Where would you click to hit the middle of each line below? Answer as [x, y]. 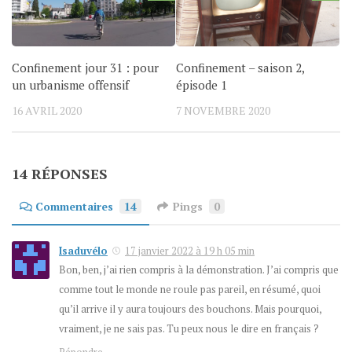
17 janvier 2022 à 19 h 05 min [190, 250]
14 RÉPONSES [60, 173]
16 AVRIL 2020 [47, 110]
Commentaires [74, 206]
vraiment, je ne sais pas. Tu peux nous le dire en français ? [189, 328]
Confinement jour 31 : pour [85, 67]
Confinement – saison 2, [240, 67]
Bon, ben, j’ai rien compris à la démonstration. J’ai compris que [199, 269]
